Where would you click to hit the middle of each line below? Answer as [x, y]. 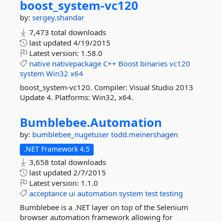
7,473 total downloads [67, 32]
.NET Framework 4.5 [57, 149]
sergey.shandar [58, 17]
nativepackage [77, 63]
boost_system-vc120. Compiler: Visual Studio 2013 [107, 87]
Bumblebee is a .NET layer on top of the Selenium [104, 207]
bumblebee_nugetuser [72, 134]
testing [171, 193]
